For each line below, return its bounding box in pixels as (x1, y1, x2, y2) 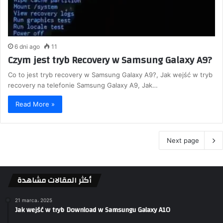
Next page (167, 136, 199, 145)
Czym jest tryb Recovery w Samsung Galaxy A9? (8, 51, 212, 70)
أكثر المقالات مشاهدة (17, 174, 91, 188)
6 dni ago (14, 43, 40, 51)
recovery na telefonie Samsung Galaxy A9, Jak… (8, 81, 158, 90)
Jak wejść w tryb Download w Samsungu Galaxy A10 (15, 204, 170, 217)
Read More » (15, 100, 55, 109)
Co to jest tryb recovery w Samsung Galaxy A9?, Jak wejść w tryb (8, 71, 213, 79)
